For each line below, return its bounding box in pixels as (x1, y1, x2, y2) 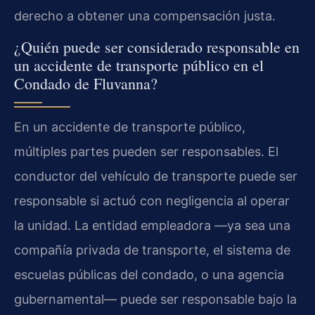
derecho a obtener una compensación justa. (14, 8, 276, 23)
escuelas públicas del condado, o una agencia (14, 267, 284, 283)
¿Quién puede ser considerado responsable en (14, 37, 300, 58)
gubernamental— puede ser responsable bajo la (14, 292, 297, 307)
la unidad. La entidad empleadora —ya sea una (14, 218, 290, 233)
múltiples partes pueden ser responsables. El (14, 144, 278, 160)
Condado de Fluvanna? (14, 73, 157, 94)
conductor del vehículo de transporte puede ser (14, 169, 297, 184)
